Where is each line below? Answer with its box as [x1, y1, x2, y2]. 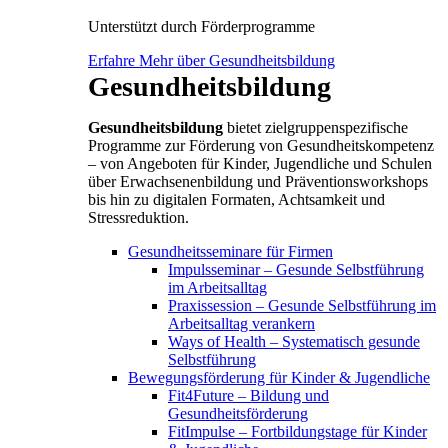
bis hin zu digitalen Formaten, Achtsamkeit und [88, 190, 385, 208]
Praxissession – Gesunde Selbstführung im [168, 296, 436, 314]
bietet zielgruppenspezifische [223, 118, 408, 136]
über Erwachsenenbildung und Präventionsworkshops [88, 172, 428, 190]
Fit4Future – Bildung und [168, 386, 329, 404]
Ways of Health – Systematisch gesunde [168, 332, 420, 350]
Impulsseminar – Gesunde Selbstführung [168, 260, 424, 278]
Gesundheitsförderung [168, 404, 308, 422]
